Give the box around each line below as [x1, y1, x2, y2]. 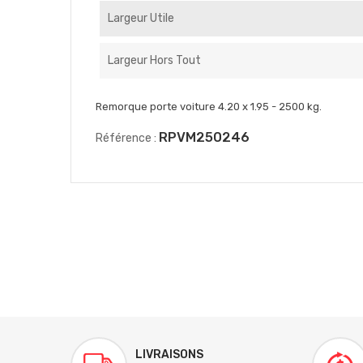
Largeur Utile [108, 11, 174, 25]
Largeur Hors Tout [108, 53, 201, 67]
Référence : [96, 131, 156, 145]
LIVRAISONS [135, 348, 203, 361]
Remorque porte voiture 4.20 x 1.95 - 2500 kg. [96, 100, 322, 113]
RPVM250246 [159, 130, 250, 145]
